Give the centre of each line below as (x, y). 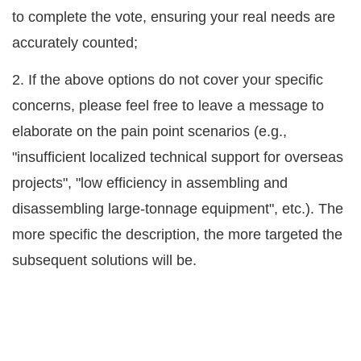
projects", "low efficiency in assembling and (150, 183)
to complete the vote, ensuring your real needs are (174, 17)
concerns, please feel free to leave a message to (168, 106)
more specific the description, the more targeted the (177, 235)
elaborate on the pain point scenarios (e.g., (149, 132)
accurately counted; (79, 43)
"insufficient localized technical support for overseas (178, 158)
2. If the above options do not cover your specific (168, 80)
